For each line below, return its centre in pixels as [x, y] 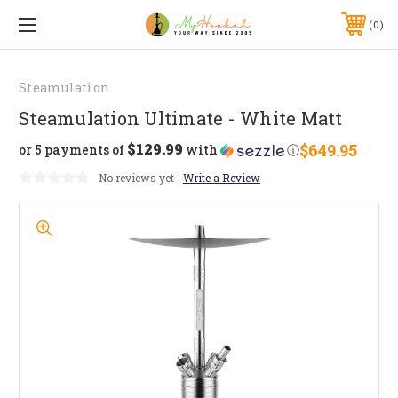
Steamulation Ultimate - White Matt [181, 118]
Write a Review [222, 177]
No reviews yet [136, 177]
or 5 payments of [73, 150]
